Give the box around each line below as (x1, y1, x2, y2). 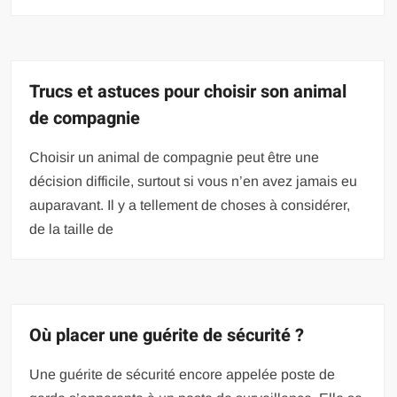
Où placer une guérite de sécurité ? (29, 322, 305, 348)
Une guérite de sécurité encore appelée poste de (29, 366, 336, 382)
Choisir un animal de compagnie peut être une (29, 149, 320, 165)
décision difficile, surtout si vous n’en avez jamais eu (29, 173, 358, 189)
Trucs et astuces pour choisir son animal (29, 78, 347, 105)
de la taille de (29, 221, 114, 237)
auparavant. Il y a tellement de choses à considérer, (29, 197, 351, 213)
